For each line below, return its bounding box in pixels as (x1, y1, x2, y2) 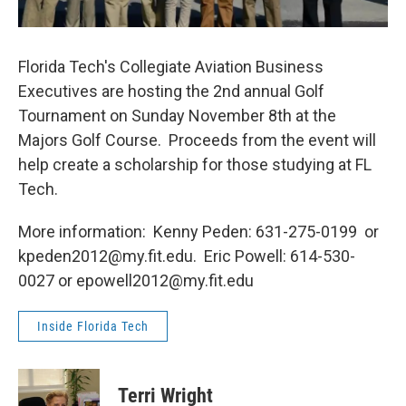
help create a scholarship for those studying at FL (18, 155, 372, 174)
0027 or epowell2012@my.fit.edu (18, 271, 254, 290)
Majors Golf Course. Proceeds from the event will (18, 130, 376, 150)
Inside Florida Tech (37, 319, 149, 333)
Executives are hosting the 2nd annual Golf (18, 82, 324, 101)
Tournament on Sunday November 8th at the (18, 106, 336, 125)
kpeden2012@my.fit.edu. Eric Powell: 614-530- (18, 246, 355, 266)
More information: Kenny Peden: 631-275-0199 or (18, 222, 379, 241)
